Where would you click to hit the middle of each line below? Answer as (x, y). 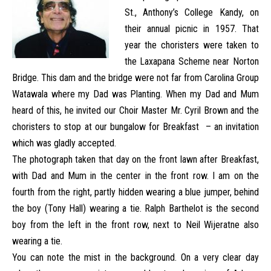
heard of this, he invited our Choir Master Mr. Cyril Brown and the (135, 110)
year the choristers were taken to (191, 45)
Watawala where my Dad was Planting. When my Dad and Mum (135, 94)
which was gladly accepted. (64, 143)
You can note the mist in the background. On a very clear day (135, 257)
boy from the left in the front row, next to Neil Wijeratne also (135, 225)
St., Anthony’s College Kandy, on (191, 12)
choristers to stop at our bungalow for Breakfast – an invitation (135, 127)
